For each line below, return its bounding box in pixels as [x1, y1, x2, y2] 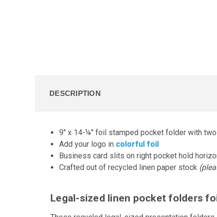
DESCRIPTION [49, 89, 101, 97]
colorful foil [116, 139, 159, 149]
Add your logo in [59, 139, 116, 149]
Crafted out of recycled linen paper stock [59, 162, 200, 172]
